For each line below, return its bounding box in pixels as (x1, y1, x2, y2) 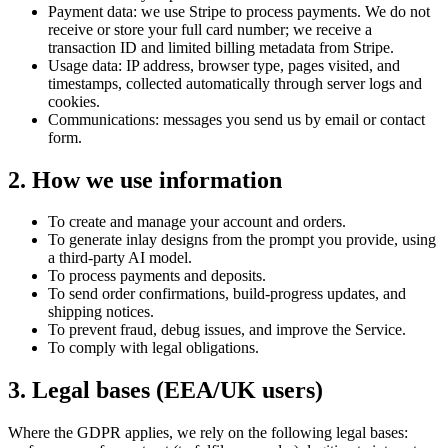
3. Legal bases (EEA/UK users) (8, 377, 323, 404)
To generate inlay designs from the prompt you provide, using (48, 231, 436, 249)
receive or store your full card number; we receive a (48, 20, 372, 38)
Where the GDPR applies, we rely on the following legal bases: (8, 424, 408, 442)
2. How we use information (8, 166, 282, 193)
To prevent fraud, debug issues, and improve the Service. (48, 321, 406, 339)
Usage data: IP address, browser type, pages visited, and (48, 56, 400, 74)
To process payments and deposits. (48, 267, 266, 285)
